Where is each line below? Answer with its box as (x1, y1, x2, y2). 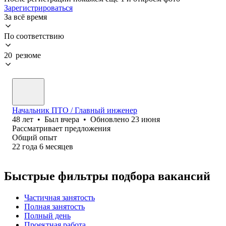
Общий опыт (12, 133, 57, 142)
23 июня (131, 115, 160, 124)
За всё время (4, 12, 47, 21)
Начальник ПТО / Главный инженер (12, 105, 137, 115)
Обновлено (90, 115, 131, 124)
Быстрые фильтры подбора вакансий (4, 169, 210, 183)
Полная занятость (24, 202, 85, 211)
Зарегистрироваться (4, 3, 73, 12)
